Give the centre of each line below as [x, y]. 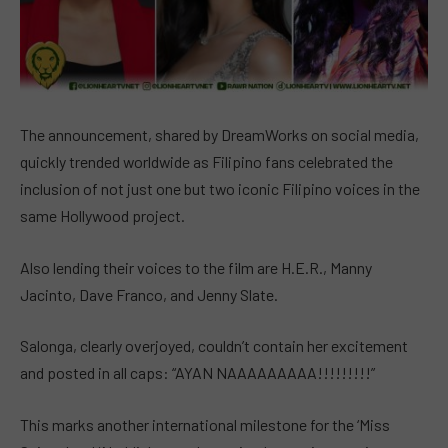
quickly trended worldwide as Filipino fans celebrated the [206, 162]
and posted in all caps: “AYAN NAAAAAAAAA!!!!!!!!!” [197, 373]
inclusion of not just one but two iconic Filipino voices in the [220, 189]
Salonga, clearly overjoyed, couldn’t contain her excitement [214, 346]
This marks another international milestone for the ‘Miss [205, 424]
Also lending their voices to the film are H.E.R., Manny [196, 267]
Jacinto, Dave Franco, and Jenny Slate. [149, 294]
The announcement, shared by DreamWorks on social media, [219, 135]
